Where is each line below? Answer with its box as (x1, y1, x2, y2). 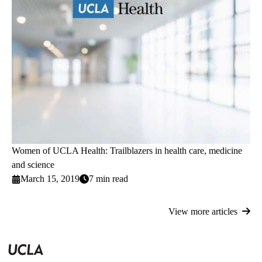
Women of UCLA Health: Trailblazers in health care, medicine (12, 146, 242, 156)
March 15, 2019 (20, 174, 80, 184)
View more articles (168, 206, 237, 217)
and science (12, 160, 54, 170)
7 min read (89, 174, 129, 184)
